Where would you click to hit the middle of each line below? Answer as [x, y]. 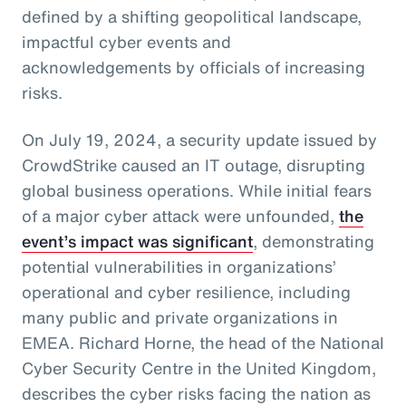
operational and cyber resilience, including [186, 291]
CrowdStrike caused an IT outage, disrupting [193, 164]
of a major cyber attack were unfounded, [180, 215]
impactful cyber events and [126, 41]
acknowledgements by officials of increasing [193, 67]
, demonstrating [314, 241]
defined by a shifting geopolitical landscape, [192, 16]
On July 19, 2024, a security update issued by [199, 139]
